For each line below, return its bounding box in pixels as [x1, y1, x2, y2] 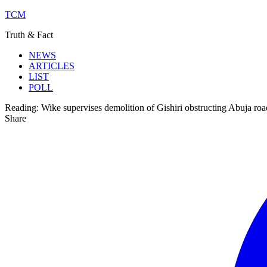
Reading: [5, 103, 39, 113]
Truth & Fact [5, 30, 53, 40]
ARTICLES [29, 61, 74, 71]
